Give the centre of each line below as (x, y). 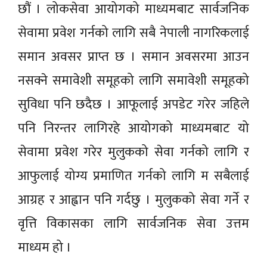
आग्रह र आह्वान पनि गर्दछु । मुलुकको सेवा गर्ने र (133, 200)
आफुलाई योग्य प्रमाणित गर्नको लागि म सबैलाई (133, 176)
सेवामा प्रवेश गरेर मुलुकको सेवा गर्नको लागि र (133, 152)
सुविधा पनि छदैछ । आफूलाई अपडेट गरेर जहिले (133, 104)
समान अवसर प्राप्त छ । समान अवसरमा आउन (133, 57)
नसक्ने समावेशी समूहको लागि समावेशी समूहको (133, 80)
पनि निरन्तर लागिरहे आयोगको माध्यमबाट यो (133, 128)
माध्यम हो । (45, 247)
